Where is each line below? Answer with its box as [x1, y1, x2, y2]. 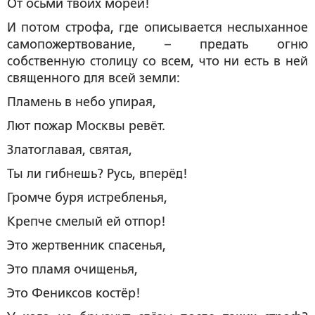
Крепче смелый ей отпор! [7, 214, 166, 229]
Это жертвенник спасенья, [7, 238, 166, 252]
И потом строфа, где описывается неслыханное [7, 20, 308, 34]
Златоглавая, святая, [7, 142, 132, 157]
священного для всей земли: [7, 70, 180, 85]
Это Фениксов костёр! [7, 285, 141, 300]
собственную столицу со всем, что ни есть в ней [7, 53, 308, 68]
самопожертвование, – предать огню [7, 37, 308, 51]
